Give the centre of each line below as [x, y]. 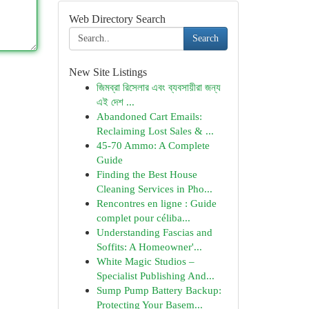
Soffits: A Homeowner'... [149, 247]
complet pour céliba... [143, 218]
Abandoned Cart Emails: [149, 116]
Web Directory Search [117, 19]
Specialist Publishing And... [155, 276]
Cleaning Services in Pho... [154, 189]
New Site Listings [108, 72]
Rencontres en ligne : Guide [156, 203]
